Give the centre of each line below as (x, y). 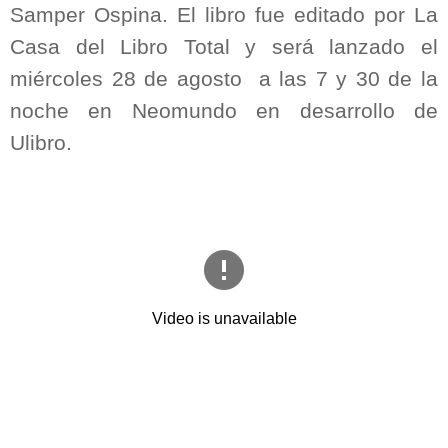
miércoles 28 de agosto (126, 78)
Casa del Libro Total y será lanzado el (224, 46)
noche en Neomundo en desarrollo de (224, 110)
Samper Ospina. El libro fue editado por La (224, 14)
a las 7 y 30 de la (348, 78)
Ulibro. (41, 142)
